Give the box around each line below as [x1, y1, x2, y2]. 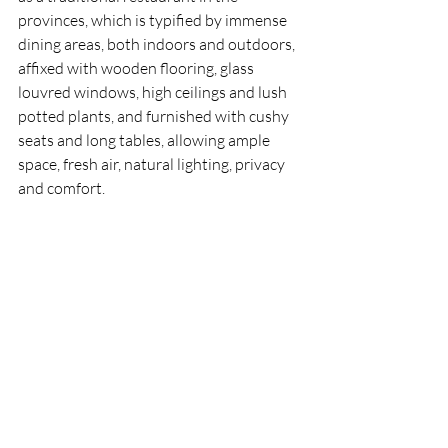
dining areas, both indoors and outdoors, [18, 34, 298, 54]
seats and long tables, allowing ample [18, 130, 273, 150]
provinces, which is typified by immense [18, 10, 290, 30]
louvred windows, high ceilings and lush [18, 82, 290, 102]
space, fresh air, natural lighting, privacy [18, 154, 288, 174]
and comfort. [18, 178, 108, 198]
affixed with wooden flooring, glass [18, 58, 257, 78]
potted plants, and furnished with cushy [18, 106, 292, 126]
